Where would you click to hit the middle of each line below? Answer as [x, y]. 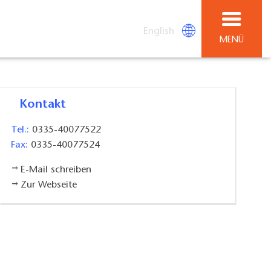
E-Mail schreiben [56, 170]
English [159, 31]
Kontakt [47, 105]
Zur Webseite [48, 185]
